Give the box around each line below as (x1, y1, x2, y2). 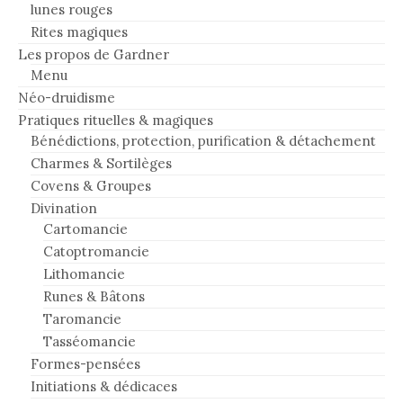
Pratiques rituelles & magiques (18, 111, 213, 129)
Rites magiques (31, 22, 128, 40)
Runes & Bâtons (43, 287, 145, 305)
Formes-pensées (31, 354, 140, 372)
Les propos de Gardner (18, 45, 169, 63)
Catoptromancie (43, 242, 149, 260)
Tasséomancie (43, 332, 136, 350)
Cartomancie (43, 219, 128, 237)
